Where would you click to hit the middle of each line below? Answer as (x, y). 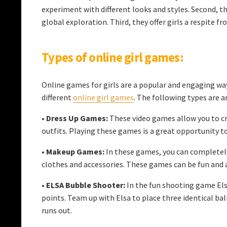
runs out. (57, 210)
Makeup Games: (75, 151)
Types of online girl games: (112, 57)
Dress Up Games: (77, 118)
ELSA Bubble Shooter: (86, 185)
